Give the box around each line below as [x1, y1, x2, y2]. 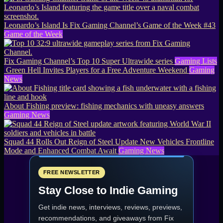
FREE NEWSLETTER [43, 169, 100, 176]
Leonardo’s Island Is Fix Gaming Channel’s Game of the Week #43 [4, 21, 216, 30]
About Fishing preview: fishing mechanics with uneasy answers [4, 102, 204, 111]
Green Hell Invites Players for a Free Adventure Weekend [6, 66, 187, 75]
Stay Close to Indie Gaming [38, 184, 178, 197]
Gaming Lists [175, 57, 217, 66]
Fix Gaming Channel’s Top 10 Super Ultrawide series [4, 57, 173, 66]
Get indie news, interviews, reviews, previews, [38, 203, 182, 212]
